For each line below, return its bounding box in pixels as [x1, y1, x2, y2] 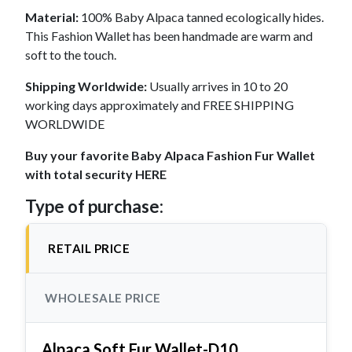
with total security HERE [25, 167, 167, 182]
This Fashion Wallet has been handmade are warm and [25, 28, 313, 44]
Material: [25, 9, 79, 25]
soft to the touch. [25, 47, 116, 63]
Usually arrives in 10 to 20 [147, 79, 288, 94]
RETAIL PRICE [48, 241, 130, 256]
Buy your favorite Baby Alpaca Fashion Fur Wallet [25, 148, 315, 163]
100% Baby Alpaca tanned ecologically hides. [79, 9, 324, 25]
